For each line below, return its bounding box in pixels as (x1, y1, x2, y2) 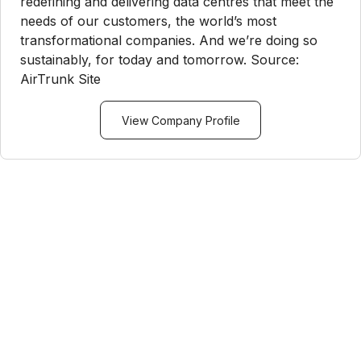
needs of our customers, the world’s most (20, 13, 276, 29)
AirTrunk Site (20, 71, 101, 87)
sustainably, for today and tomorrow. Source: (20, 52, 299, 68)
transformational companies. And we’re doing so (20, 32, 317, 48)
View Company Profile (121, 113, 240, 127)
